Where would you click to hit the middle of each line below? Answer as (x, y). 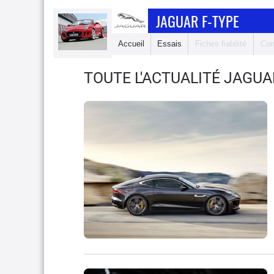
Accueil (131, 44)
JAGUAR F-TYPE (198, 21)
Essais (169, 44)
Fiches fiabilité (221, 44)
